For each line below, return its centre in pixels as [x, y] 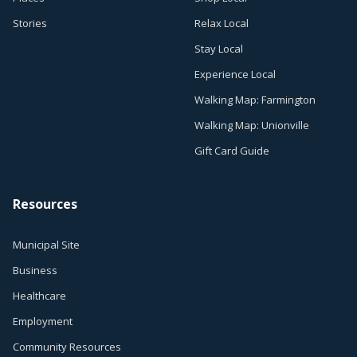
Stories [30, 23]
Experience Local [235, 74]
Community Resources [67, 346]
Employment [43, 321]
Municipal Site [46, 244]
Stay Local [219, 48]
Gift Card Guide [232, 150]
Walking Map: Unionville [252, 125]
